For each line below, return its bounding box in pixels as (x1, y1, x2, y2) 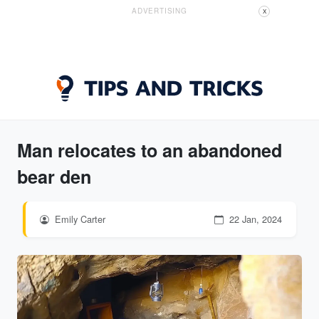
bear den (17, 164, 91, 189)
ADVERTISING (132, 6, 187, 16)
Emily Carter (52, 212, 105, 226)
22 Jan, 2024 (226, 212, 282, 226)
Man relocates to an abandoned (17, 137, 282, 163)
